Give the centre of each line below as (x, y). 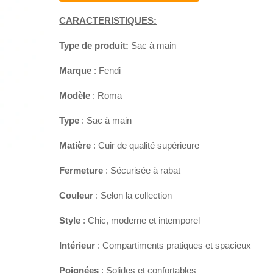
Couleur (76, 196)
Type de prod (87, 46)
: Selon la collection (133, 196)
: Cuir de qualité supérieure (145, 146)
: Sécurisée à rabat (142, 171)
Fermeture (81, 171)
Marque (76, 71)
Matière (75, 146)
